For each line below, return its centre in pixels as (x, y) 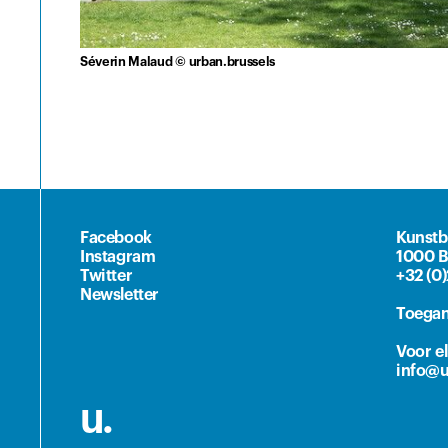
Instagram (118, 256)
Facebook (116, 237)
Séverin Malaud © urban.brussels (178, 61)
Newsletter (119, 294)
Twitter (106, 275)
